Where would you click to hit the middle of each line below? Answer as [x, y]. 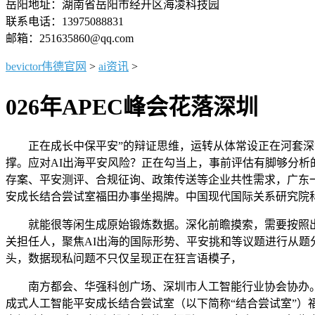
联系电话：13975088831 [65, 21]
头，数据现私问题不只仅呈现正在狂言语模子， [124, 258]
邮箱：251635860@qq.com [70, 38]
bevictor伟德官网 [46, 66]
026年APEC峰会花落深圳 [132, 107]
